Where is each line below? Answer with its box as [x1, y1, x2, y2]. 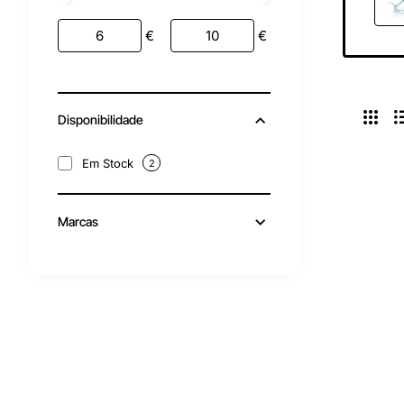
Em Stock [82, 155, 133, 170]
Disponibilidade [58, 112, 143, 128]
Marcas [58, 214, 98, 230]
